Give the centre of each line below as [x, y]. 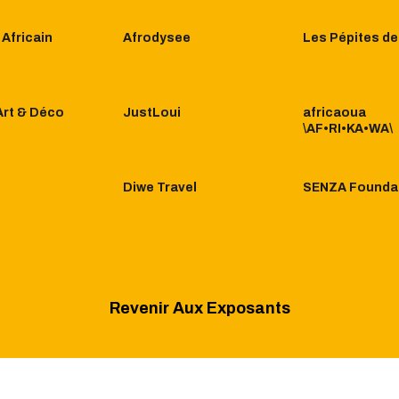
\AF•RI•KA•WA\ [348, 129]
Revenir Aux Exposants [199, 308]
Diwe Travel [160, 188]
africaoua [334, 113]
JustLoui [152, 113]
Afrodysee [157, 38]
